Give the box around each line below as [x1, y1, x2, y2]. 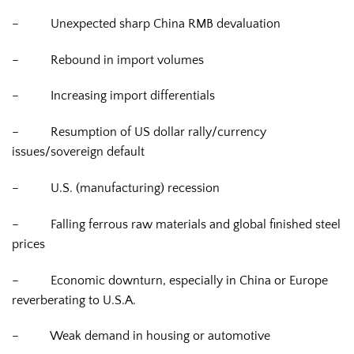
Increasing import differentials [51, 88, 215, 104]
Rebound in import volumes [51, 52, 204, 67]
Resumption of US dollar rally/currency [51, 125, 266, 140]
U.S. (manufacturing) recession [51, 180, 220, 195]
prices [12, 236, 45, 251]
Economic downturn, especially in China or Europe [51, 273, 328, 288]
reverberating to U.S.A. [12, 292, 136, 307]
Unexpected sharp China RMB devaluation [51, 16, 281, 31]
